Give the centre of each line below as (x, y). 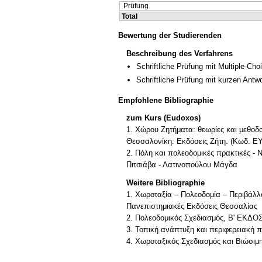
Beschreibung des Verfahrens (180, 53)
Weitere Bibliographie (166, 183)
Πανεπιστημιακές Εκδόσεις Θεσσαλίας (192, 206)
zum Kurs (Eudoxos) (163, 118)
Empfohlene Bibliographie (166, 100)
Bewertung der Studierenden (170, 36)
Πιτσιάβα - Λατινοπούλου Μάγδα (182, 165)
